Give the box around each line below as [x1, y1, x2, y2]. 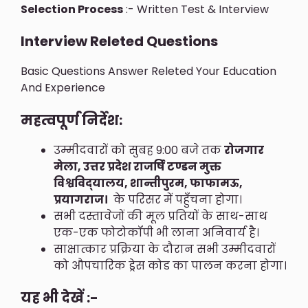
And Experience [21, 80, 105, 96]
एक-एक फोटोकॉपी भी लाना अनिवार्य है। [54, 224, 259, 241]
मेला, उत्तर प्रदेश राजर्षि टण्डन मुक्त [54, 158, 221, 175]
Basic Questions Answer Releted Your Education [21, 63, 276, 80]
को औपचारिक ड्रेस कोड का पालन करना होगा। [54, 257, 287, 274]
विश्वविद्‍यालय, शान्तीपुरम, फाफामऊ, [54, 175, 243, 191]
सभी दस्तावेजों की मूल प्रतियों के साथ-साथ [54, 208, 267, 224]
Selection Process [21, 1, 123, 18]
